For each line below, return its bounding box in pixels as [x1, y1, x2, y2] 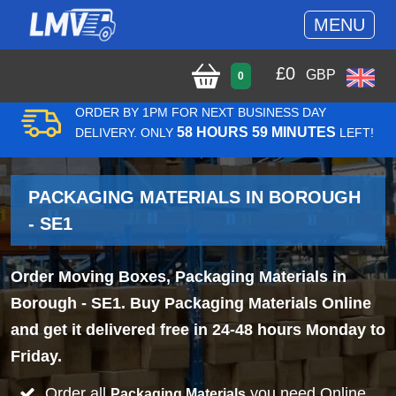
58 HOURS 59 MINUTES [177, 125, 336, 140]
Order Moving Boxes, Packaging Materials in [11, 268, 346, 286]
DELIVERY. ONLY [75, 126, 177, 140]
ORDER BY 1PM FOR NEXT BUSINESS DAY [75, 105, 326, 119]
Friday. [11, 347, 62, 365]
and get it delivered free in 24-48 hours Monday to [11, 321, 385, 339]
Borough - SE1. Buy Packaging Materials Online [11, 294, 371, 312]
